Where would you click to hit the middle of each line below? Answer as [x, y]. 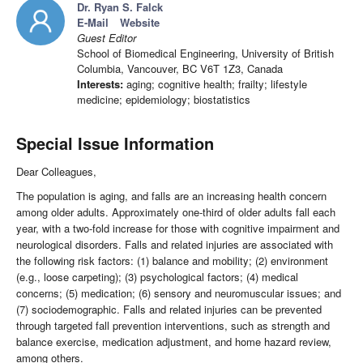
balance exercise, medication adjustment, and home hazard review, [174, 342]
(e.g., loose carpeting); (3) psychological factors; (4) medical [157, 277]
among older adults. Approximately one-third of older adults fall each [176, 212]
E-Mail [93, 23]
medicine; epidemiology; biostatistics [164, 100]
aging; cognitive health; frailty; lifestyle [215, 84]
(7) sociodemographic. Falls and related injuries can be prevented [169, 310]
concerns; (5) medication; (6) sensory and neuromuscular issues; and [179, 293]
